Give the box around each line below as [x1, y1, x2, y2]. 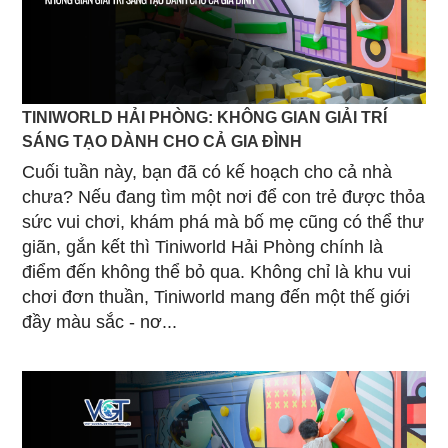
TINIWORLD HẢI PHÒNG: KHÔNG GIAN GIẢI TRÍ [22, 108, 387, 127]
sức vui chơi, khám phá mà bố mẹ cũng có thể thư [22, 212, 424, 233]
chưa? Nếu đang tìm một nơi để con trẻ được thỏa [22, 187, 425, 208]
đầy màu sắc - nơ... [22, 312, 177, 333]
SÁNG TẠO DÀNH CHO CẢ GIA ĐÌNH [22, 132, 302, 151]
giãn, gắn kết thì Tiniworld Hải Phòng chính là [22, 237, 383, 258]
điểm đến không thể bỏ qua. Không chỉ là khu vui [22, 262, 411, 283]
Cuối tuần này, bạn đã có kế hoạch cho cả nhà [22, 162, 392, 183]
